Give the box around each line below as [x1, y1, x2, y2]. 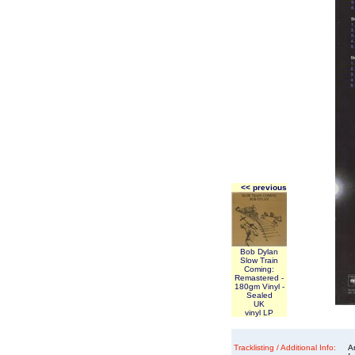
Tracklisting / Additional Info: [233, 343, 336, 352]
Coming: [244, 265, 274, 273]
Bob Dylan [240, 247, 278, 256]
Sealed [246, 291, 273, 300]
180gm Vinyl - [234, 282, 284, 291]
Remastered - [235, 273, 284, 282]
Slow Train [240, 256, 278, 265]
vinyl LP [245, 308, 273, 317]
